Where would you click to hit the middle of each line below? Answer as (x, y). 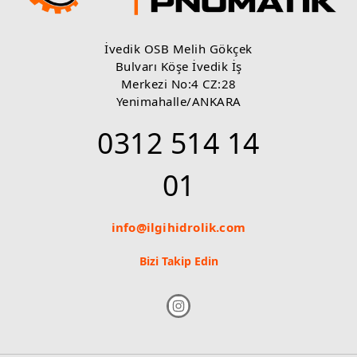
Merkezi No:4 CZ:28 (178, 84)
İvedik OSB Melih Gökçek (178, 49)
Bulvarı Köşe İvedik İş (178, 66)
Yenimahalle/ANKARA (178, 101)
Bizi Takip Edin (178, 261)
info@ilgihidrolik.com (178, 227)
